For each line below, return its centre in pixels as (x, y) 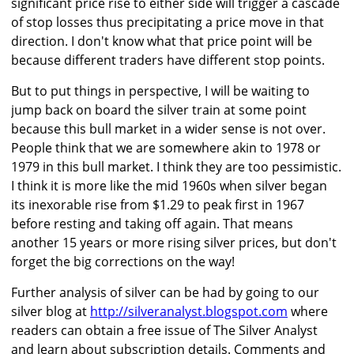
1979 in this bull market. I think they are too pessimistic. (176, 167)
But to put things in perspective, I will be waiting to (160, 91)
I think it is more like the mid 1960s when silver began (169, 186)
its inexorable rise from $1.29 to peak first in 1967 (158, 205)
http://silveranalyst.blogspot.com (189, 312)
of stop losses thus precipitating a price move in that (168, 23)
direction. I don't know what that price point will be (162, 41)
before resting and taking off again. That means (152, 224)
